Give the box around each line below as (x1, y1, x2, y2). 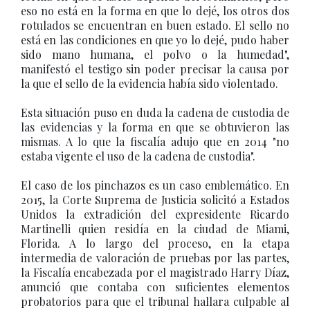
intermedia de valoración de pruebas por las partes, (21, 250, 289, 265)
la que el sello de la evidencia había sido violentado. (21, 76, 278, 91)
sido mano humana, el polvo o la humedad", (21, 47, 289, 62)
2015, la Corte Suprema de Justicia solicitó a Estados (21, 192, 289, 207)
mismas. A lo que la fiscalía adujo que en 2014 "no (21, 134, 289, 149)
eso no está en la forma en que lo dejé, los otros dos (21, 3, 289, 18)
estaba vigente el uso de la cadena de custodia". (21, 149, 255, 163)
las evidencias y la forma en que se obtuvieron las (21, 120, 289, 134)
